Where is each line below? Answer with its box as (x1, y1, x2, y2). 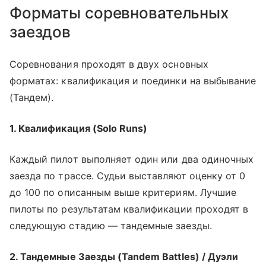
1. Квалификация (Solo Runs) (9, 122, 148, 135)
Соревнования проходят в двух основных (9, 58, 208, 71)
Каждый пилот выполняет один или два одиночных (9, 153, 254, 166)
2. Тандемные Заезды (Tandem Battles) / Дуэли (9, 251, 239, 263)
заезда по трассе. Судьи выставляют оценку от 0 (9, 170, 246, 182)
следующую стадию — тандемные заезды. (9, 220, 212, 232)
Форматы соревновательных (9, 4, 229, 23)
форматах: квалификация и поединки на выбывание (9, 75, 256, 87)
